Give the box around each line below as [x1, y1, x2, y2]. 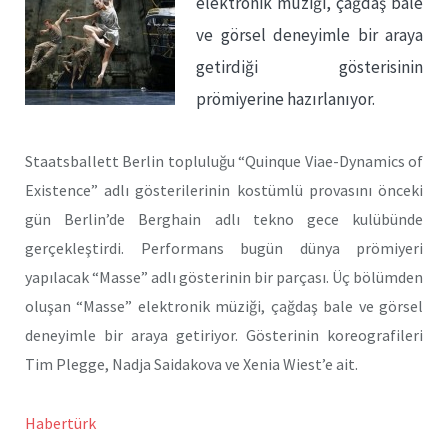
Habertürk [25, 412, 96, 433]
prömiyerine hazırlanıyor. [196, 88, 375, 110]
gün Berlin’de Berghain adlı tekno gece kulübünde [25, 208, 423, 229]
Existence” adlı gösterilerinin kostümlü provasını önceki [25, 179, 423, 200]
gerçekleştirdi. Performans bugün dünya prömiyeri [25, 237, 423, 258]
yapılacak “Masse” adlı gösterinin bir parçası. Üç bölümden [25, 266, 423, 287]
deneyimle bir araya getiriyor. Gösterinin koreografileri [25, 324, 423, 345]
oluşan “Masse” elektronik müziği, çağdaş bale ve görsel [25, 295, 423, 316]
